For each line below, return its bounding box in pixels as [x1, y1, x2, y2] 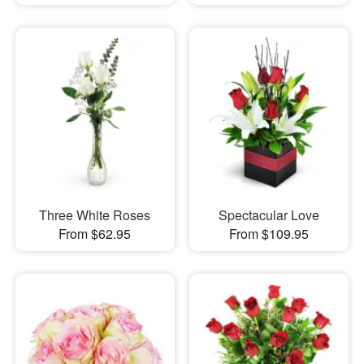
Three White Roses [39, 206, 151, 225]
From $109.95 [228, 224, 309, 244]
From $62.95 [58, 224, 132, 244]
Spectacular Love [218, 206, 319, 225]
